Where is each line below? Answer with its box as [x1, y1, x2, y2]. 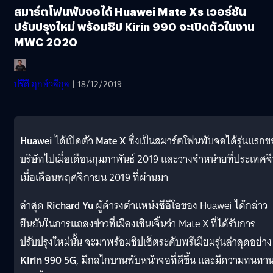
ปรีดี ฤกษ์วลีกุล [14, 76, 69, 92]
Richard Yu [46, 196, 93, 214]
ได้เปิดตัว [52, 132, 96, 150]
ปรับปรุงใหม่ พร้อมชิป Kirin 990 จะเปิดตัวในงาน [14, 18, 255, 34]
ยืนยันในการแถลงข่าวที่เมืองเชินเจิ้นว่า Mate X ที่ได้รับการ [20, 214, 255, 233]
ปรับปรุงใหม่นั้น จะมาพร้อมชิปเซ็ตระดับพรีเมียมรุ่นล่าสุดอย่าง [20, 233, 272, 251]
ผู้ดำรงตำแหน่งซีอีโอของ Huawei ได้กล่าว [93, 196, 268, 214]
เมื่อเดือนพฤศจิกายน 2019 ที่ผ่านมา [20, 168, 168, 186]
